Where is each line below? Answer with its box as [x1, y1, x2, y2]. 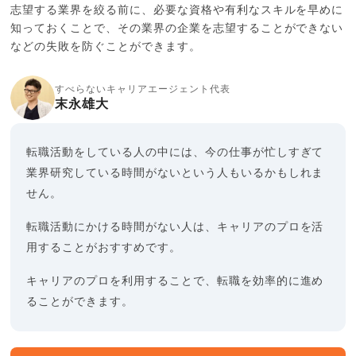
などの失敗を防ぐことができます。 [10, 41, 201, 52]
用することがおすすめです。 [26, 242, 181, 253]
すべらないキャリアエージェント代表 [55, 83, 230, 94]
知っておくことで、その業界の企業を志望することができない [10, 22, 344, 34]
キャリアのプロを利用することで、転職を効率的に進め [26, 275, 324, 287]
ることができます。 [26, 296, 134, 308]
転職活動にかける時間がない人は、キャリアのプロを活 [26, 221, 324, 233]
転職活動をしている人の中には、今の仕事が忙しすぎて [26, 146, 324, 158]
